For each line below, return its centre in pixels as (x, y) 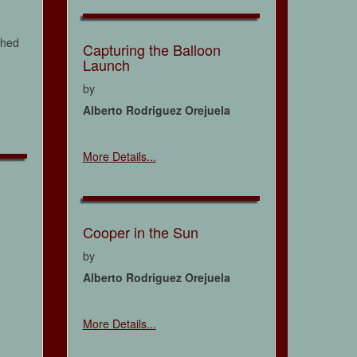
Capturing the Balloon (151, 49)
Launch (106, 64)
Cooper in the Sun (140, 231)
